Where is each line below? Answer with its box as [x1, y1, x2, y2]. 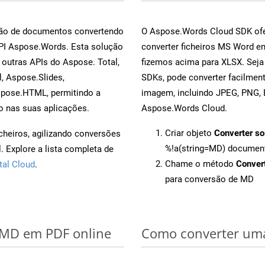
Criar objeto [165, 127, 214, 138]
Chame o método [165, 158, 236, 169]
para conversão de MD [165, 173, 254, 185]
